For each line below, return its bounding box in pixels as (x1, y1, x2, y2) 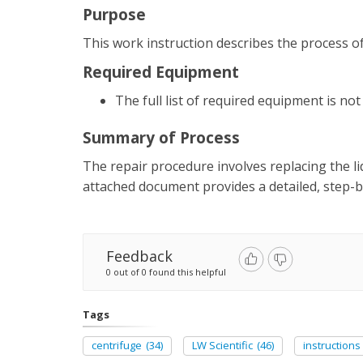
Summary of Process (83, 127, 240, 149)
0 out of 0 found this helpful (106, 266, 226, 279)
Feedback (106, 246, 173, 267)
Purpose (83, 4, 146, 26)
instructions (303, 338, 361, 353)
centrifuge (92, 338, 142, 353)
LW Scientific (192, 338, 253, 353)
